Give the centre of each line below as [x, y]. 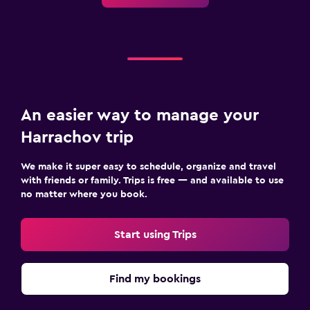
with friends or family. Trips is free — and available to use [152, 180]
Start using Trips [155, 234]
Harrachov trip [77, 137]
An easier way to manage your [140, 115]
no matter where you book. [84, 194]
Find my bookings [155, 279]
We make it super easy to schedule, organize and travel [148, 166]
